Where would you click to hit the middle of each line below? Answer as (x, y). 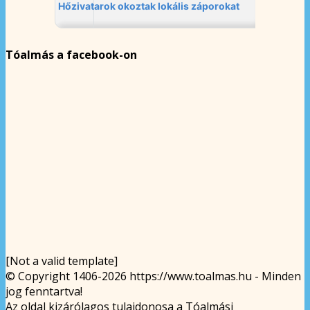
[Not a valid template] (62, 261)
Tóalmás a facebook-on (71, 54)
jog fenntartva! (44, 291)
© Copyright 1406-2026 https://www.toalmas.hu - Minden (153, 276)
